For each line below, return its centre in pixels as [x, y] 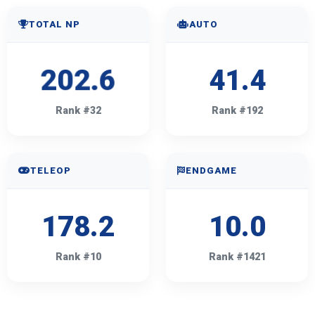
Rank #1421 [237, 257]
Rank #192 [237, 111]
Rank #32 [78, 111]
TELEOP [51, 171]
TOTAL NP [54, 25]
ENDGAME [211, 171]
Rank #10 [78, 257]
